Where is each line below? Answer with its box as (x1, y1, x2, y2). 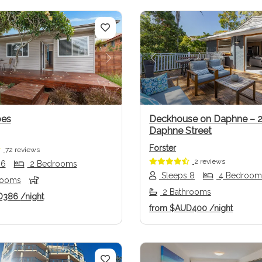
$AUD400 (167, 204, 209, 213)
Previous (152, 58, 196, 71)
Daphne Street (149, 125, 212, 137)
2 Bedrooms (27, 159, 77, 169)
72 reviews (5, 146, 40, 154)
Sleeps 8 (159, 171, 195, 181)
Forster (149, 143, 176, 153)
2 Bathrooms (160, 187, 211, 197)
